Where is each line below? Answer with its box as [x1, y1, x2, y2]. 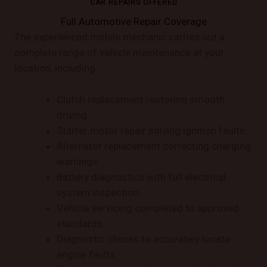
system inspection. [57, 187, 141, 199]
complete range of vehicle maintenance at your [14, 46, 224, 58]
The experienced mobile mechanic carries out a [14, 30, 225, 43]
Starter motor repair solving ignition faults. [57, 125, 247, 137]
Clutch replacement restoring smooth [57, 94, 225, 106]
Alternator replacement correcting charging [57, 140, 251, 153]
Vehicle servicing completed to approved [57, 202, 239, 215]
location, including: [14, 61, 98, 74]
